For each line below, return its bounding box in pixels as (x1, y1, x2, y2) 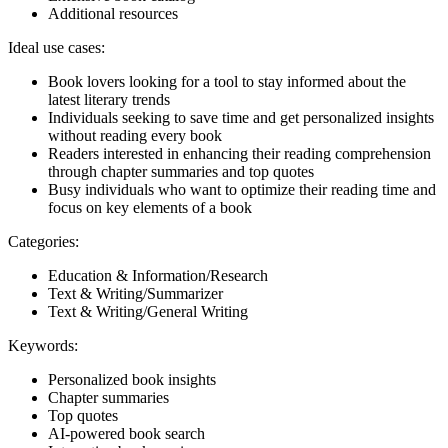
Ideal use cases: (8, 39, 105, 57)
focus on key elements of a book (48, 199, 252, 217)
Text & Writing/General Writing (48, 303, 248, 321)
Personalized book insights (48, 371, 216, 389)
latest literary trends (48, 91, 170, 109)
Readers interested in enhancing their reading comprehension (48, 145, 431, 163)
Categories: (8, 233, 79, 251)
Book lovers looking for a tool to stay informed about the (48, 73, 406, 91)
